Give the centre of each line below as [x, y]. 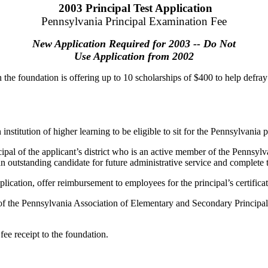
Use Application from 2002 [134, 56]
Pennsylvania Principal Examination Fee [134, 21]
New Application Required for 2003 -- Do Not [134, 44]
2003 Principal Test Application [135, 8]
